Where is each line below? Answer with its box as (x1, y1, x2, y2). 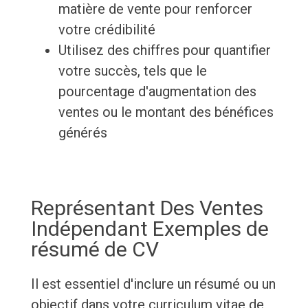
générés (58, 124, 107, 142)
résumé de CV (30, 237, 159, 262)
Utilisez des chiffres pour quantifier (58, 42, 271, 59)
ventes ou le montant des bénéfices (58, 104, 274, 121)
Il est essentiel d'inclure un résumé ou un (30, 276, 276, 293)
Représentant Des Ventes (30, 196, 263, 221)
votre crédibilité (58, 21, 155, 38)
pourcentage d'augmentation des (58, 83, 256, 100)
